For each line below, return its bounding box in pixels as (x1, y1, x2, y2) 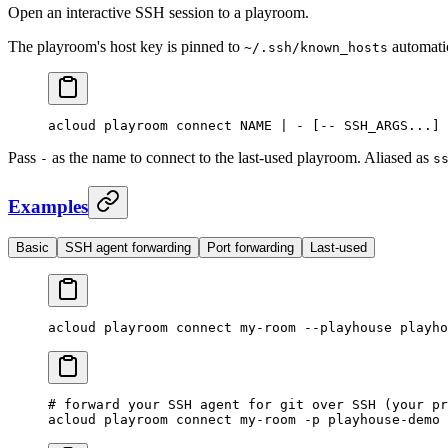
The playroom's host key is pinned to (8, 37, 244, 55)
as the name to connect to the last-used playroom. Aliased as (48, 148, 433, 166)
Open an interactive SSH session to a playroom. (8, 3, 309, 21)
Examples (8, 195, 88, 217)
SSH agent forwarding (65, 240, 191, 256)
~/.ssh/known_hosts (244, 39, 388, 55)
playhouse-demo (320, 412, 440, 428)
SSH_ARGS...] (344, 117, 440, 133)
